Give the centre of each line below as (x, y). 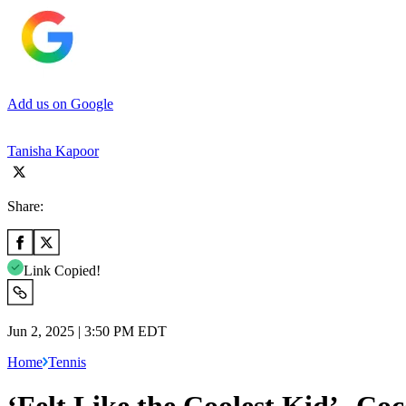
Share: (25, 206)
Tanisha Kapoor (53, 150)
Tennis (67, 362)
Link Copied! (62, 270)
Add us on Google (60, 103)
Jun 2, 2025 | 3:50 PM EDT (87, 331)
